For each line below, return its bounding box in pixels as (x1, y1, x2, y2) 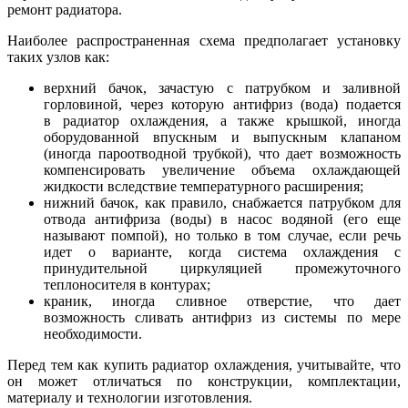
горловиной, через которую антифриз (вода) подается (44, 97, 401, 113)
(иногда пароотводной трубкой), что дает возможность (44, 146, 401, 162)
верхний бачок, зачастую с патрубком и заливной (44, 80, 401, 97)
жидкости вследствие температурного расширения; (44, 178, 363, 195)
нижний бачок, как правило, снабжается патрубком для (44, 195, 401, 211)
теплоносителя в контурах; (44, 277, 210, 293)
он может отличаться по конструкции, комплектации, (7, 373, 401, 390)
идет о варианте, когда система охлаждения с (44, 244, 401, 260)
